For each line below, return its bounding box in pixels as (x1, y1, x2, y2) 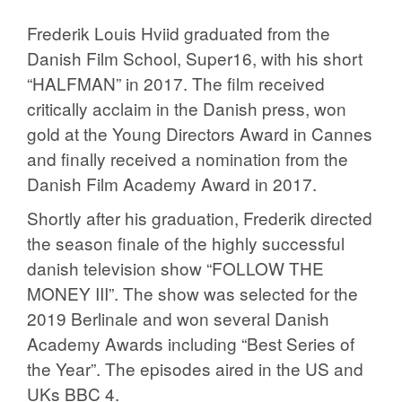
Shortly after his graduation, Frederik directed (27, 205, 372, 231)
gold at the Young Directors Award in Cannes (27, 121, 372, 146)
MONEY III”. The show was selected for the (27, 281, 358, 306)
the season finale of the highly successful (27, 231, 345, 256)
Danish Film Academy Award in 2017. (27, 171, 317, 197)
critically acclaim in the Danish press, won (27, 96, 346, 121)
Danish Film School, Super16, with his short (27, 46, 363, 71)
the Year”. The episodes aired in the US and (27, 356, 363, 381)
